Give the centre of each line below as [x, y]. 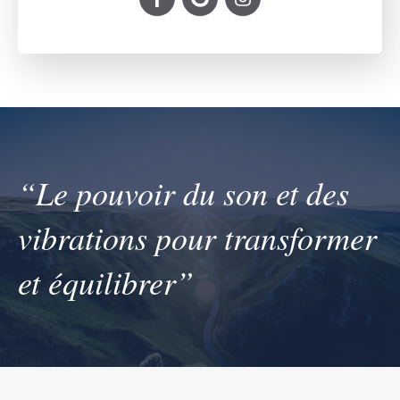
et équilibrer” [106, 281]
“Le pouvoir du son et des [183, 192]
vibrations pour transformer [197, 237]
